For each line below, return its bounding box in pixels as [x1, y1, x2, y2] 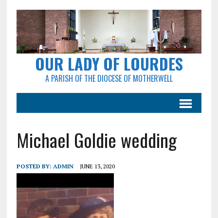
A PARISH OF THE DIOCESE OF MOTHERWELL [45, 73, 173, 85]
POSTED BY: [16, 163, 53, 170]
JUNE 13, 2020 [79, 163, 115, 170]
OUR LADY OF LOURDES [35, 52, 183, 75]
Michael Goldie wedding [16, 126, 177, 154]
